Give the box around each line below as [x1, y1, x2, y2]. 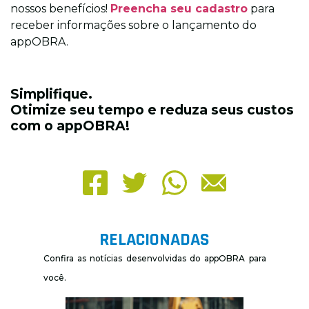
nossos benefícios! [10, 1, 110, 15]
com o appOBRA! [10, 117, 130, 134]
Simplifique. [10, 86, 92, 103]
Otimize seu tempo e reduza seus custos [10, 101, 294, 119]
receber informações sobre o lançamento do [10, 18, 257, 32]
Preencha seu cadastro [110, 1, 248, 15]
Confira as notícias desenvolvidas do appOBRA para [43, 253, 266, 264]
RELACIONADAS [99, 228, 210, 252]
